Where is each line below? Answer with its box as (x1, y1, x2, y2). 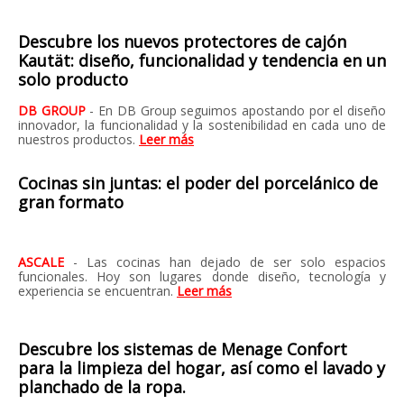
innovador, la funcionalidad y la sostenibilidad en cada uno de (18, 116, 386, 133)
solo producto (18, 69, 128, 90)
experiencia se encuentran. (18, 282, 177, 299)
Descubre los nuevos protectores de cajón (18, 31, 346, 52)
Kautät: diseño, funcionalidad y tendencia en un (18, 50, 386, 71)
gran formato (18, 191, 124, 213)
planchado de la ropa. (18, 376, 186, 398)
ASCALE (18, 253, 73, 271)
